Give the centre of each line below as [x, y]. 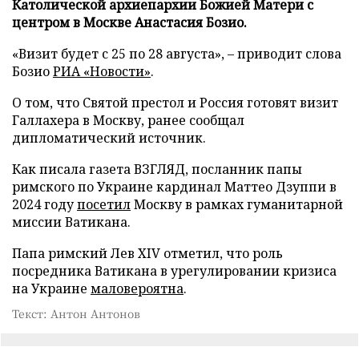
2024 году [44, 204]
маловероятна [137, 288]
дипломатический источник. [109, 138]
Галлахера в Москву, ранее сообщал [128, 120]
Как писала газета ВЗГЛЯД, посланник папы [157, 169]
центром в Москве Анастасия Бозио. [129, 22]
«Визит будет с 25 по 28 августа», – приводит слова [177, 54]
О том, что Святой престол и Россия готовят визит [175, 103]
